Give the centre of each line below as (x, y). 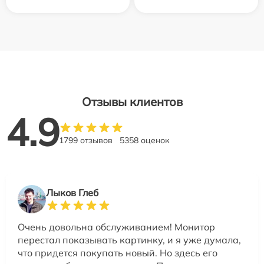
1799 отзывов (86, 140)
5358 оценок (145, 140)
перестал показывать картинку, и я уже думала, (129, 240)
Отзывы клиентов (132, 101)
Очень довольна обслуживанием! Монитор (116, 227)
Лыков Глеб (72, 192)
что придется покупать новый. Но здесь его (118, 253)
